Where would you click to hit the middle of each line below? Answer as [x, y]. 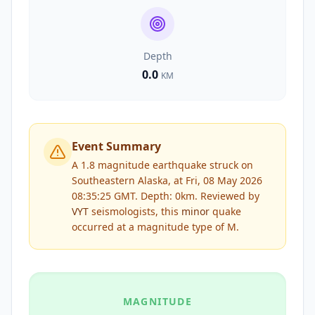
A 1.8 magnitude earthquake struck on [162, 165]
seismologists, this [135, 211]
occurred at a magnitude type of [149, 227]
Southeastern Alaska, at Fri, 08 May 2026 [167, 180]
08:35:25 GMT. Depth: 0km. [135, 196]
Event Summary [116, 146]
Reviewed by [229, 196]
